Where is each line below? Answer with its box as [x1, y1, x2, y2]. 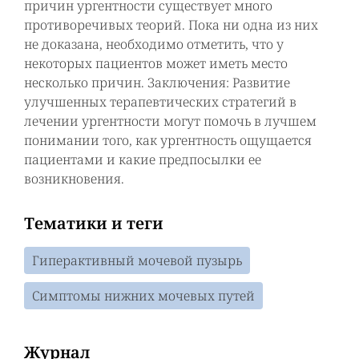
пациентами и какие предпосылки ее [24, 151, 261, 168]
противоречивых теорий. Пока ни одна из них [24, 16, 318, 34]
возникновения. [24, 170, 124, 188]
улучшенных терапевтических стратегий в [24, 93, 296, 111]
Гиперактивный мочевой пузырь [32, 252, 242, 269]
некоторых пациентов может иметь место [24, 54, 288, 72]
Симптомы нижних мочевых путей [32, 287, 255, 305]
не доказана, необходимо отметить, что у [24, 35, 284, 53]
